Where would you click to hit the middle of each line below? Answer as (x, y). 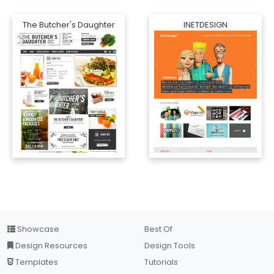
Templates (36, 262)
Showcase (37, 229)
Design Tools (170, 246)
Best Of (158, 229)
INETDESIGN (206, 25)
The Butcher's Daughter (68, 25)
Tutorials (161, 262)
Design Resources (50, 246)
